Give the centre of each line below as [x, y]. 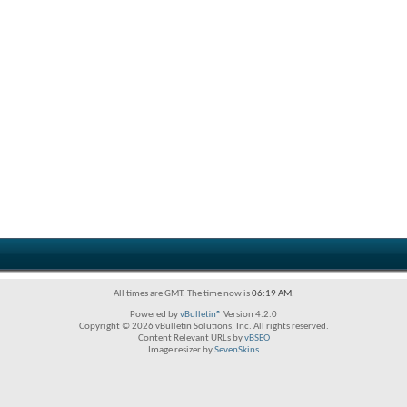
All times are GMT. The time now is [182, 294]
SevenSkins [237, 350]
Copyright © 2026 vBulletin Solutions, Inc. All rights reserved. [203, 327]
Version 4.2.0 [249, 315]
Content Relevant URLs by [191, 338]
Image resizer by [181, 350]
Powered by [155, 315]
